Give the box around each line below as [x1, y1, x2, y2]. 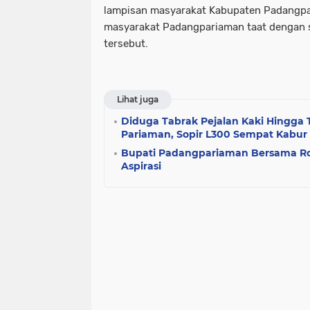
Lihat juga [117, 94, 158, 104]
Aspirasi [121, 160, 161, 172]
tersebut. [104, 37, 151, 50]
